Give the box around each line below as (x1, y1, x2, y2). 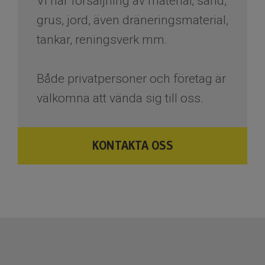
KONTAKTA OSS (92, 137, 173, 153)
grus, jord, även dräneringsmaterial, (37, 12, 228, 27)
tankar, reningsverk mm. (37, 32, 167, 47)
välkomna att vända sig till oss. (37, 91, 203, 105)
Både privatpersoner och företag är (37, 71, 226, 86)
